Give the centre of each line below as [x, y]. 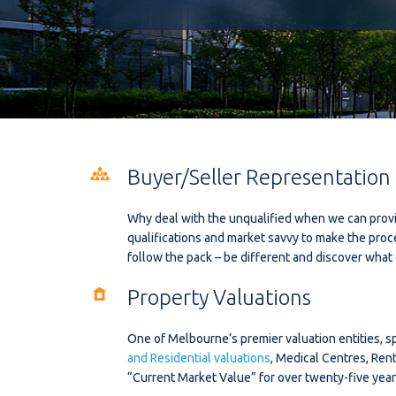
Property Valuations [219, 297]
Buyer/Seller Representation [259, 177]
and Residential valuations [199, 358]
